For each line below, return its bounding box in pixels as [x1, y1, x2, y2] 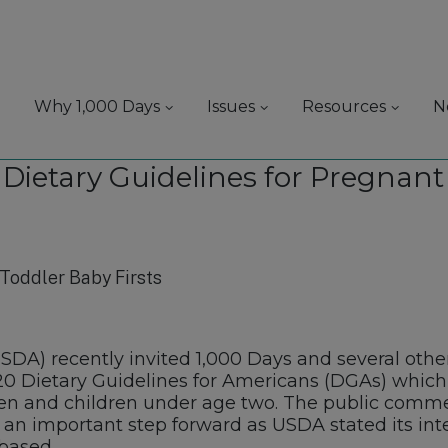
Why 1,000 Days [34, 97, 161, 116]
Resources [302, 97, 387, 116]
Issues [207, 97, 256, 116]
